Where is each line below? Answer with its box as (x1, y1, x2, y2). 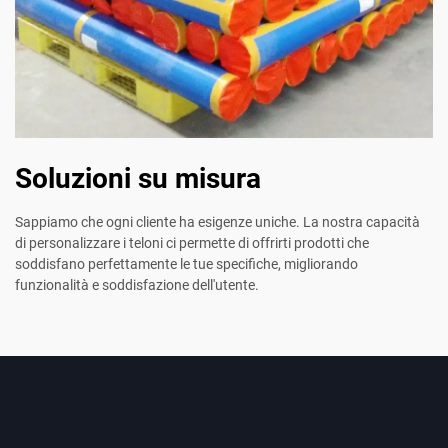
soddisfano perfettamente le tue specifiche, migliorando (15, 256, 358, 273)
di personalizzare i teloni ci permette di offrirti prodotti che (15, 235, 369, 252)
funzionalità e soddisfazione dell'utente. (15, 277, 259, 294)
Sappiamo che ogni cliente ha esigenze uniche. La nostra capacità (15, 214, 420, 231)
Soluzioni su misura (15, 162, 261, 196)
